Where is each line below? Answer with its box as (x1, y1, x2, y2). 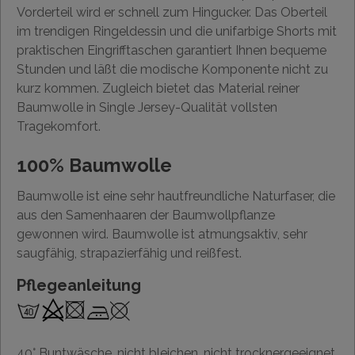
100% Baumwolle (17, 154, 172, 176)
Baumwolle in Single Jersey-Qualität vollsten (17, 99, 277, 115)
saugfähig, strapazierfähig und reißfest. (17, 245, 242, 261)
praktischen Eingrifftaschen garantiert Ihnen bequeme (17, 42, 326, 58)
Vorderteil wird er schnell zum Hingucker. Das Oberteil (17, 4, 327, 20)
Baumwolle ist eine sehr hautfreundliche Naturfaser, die (17, 188, 335, 204)
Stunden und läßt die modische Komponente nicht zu (17, 61, 328, 77)
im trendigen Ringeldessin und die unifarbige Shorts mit (17, 23, 337, 39)
